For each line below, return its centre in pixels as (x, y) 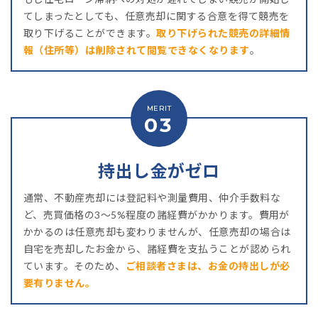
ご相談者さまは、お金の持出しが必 (208, 266)
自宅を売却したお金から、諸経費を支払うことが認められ (157, 249)
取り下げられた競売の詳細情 (223, 33)
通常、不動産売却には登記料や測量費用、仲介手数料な (152, 198)
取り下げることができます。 (90, 33)
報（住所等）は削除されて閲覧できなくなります (137, 50)
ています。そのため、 (75, 266)
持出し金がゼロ (159, 171)
